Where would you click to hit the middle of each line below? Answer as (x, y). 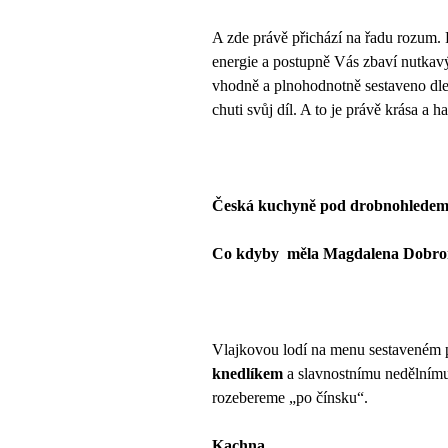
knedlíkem (249, 373)
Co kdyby (245, 253)
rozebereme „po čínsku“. (290, 397)
